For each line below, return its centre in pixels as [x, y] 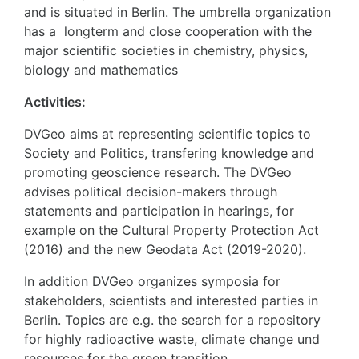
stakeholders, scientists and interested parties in [171, 300]
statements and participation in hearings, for [159, 210]
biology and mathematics [101, 69]
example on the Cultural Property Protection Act [171, 230]
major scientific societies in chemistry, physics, [166, 50]
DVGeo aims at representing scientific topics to [167, 133]
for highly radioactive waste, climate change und [172, 339]
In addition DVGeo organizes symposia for [152, 281]
